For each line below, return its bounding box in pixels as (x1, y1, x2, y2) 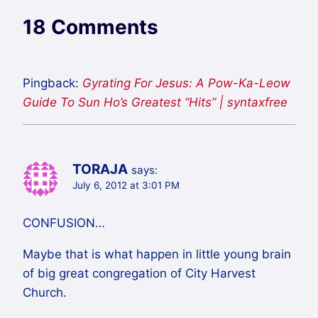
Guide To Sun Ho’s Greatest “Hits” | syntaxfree (23, 95, 287, 110)
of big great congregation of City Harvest (23, 265, 256, 280)
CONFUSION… (23, 215, 105, 230)
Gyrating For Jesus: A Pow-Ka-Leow (82, 76, 290, 91)
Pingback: (23, 76, 82, 91)
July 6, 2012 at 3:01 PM (72, 180, 180, 192)
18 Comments (23, 15, 158, 40)
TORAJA (72, 161, 128, 178)
